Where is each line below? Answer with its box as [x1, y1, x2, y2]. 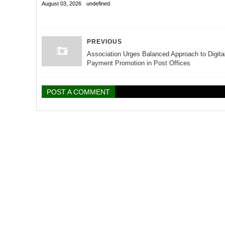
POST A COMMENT [47, 88, 110, 96]
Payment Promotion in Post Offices [87, 59, 190, 67]
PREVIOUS [87, 38, 122, 46]
